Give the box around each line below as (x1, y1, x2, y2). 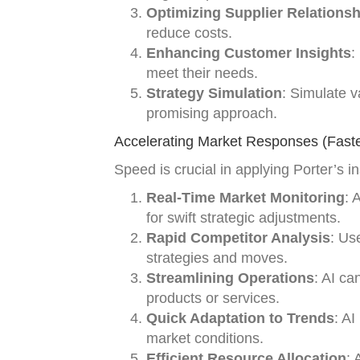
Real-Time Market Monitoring (146, 190, 345, 206)
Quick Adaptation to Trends (146, 310, 334, 326)
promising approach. (146, 105, 277, 121)
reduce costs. (146, 25, 232, 41)
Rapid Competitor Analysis (146, 230, 330, 246)
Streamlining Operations (146, 270, 314, 286)
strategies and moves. (146, 250, 288, 266)
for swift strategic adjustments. (146, 210, 341, 226)
